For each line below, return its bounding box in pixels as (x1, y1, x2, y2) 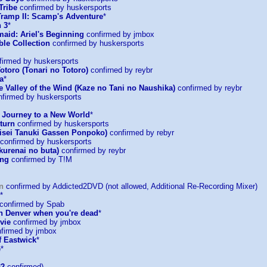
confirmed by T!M (9, 155, 72, 164)
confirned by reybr (88, 66, 153, 74)
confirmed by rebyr (107, 128, 174, 137)
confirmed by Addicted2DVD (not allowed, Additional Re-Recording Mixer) (4, 182, 257, 191)
